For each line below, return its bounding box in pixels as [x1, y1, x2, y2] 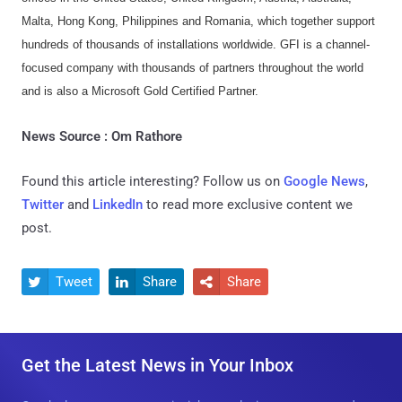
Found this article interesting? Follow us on [22, 173, 284, 190]
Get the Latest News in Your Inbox [22, 354, 293, 377]
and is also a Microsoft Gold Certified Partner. [22, 84, 258, 99]
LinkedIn [92, 197, 143, 214]
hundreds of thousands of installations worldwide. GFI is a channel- [22, 38, 370, 52]
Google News [284, 173, 365, 190]
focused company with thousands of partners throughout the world [22, 61, 363, 75]
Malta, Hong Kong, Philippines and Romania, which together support [22, 14, 375, 29]
